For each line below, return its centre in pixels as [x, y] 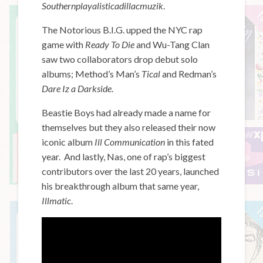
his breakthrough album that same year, [121, 186]
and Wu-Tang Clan [172, 44]
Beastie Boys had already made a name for [127, 112]
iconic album [68, 141]
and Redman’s [189, 73]
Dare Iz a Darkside [77, 88]
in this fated [190, 141]
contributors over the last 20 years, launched [131, 171]
